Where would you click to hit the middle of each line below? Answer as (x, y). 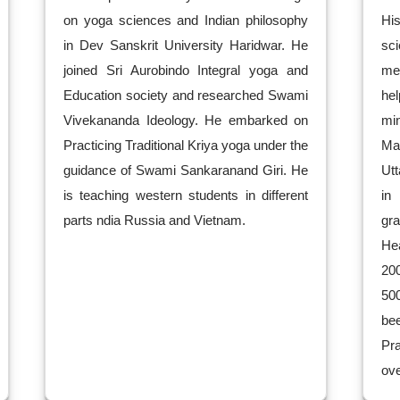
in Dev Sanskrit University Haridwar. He (186, 45)
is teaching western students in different (186, 195)
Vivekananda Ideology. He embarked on (186, 120)
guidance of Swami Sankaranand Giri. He (186, 170)
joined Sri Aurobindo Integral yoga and (186, 70)
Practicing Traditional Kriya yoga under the (186, 145)
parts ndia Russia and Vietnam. (154, 220)
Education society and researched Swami (186, 95)
